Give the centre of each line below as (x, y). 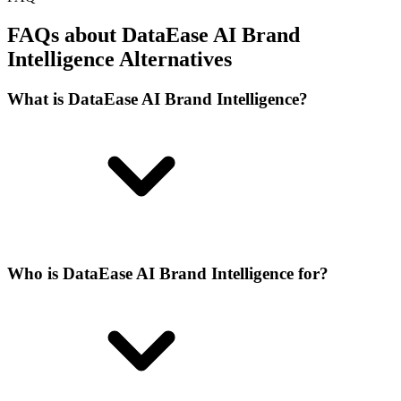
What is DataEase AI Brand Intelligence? (158, 98)
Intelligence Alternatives (119, 59)
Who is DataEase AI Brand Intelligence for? (168, 274)
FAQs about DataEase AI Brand (154, 34)
